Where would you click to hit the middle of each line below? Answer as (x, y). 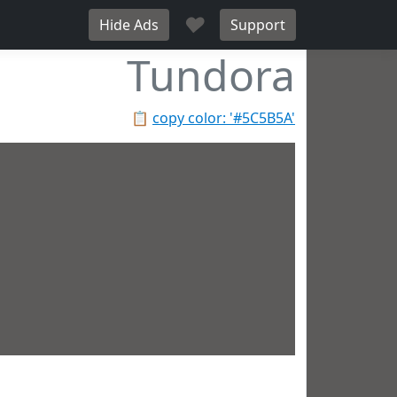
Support (258, 25)
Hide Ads (129, 25)
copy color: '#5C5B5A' (224, 118)
